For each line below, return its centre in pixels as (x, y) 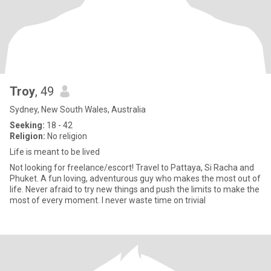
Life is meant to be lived (55, 152)
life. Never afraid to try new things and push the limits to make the (135, 189)
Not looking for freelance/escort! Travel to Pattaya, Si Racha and (132, 168)
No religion (66, 136)
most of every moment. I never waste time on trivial (108, 200)
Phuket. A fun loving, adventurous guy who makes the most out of (135, 178)
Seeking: (27, 125)
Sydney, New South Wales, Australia (78, 109)
